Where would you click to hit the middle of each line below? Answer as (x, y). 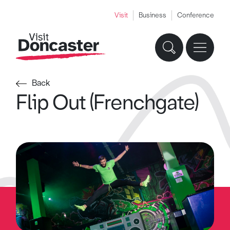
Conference (195, 15)
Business (152, 15)
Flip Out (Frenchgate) (108, 102)
